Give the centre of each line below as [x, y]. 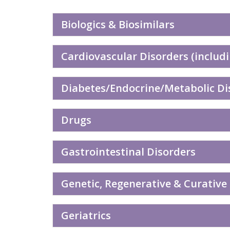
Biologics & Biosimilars [118, 24]
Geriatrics [86, 215]
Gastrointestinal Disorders [128, 152]
